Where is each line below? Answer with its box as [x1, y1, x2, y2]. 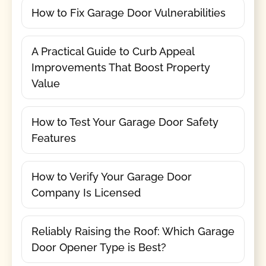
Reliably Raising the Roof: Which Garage [31, 225, 235, 238]
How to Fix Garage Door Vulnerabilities [31, 7, 226, 20]
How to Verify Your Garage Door [31, 170, 192, 183]
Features [31, 132, 76, 145]
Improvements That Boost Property [31, 61, 210, 74]
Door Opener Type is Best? [31, 241, 166, 254]
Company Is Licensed [31, 186, 141, 199]
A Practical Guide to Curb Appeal [31, 45, 194, 58]
